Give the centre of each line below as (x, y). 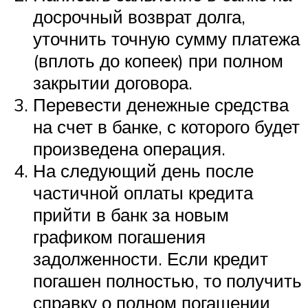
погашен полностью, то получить (167, 281)
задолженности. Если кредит (151, 259)
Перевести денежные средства (161, 105)
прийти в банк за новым (131, 215)
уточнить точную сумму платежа (166, 39)
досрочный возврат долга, (139, 17)
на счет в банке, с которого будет (166, 127)
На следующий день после (143, 171)
